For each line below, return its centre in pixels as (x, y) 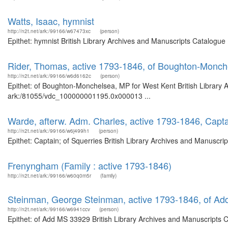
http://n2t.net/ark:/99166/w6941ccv (49, 209)
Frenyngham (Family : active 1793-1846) (90, 165)
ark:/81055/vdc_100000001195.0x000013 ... (79, 96)
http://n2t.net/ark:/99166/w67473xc (49, 31)
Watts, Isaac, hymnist (51, 21)
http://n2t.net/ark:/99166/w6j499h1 (49, 131)
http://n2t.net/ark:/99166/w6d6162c (49, 76)
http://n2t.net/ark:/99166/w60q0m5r (49, 176)
